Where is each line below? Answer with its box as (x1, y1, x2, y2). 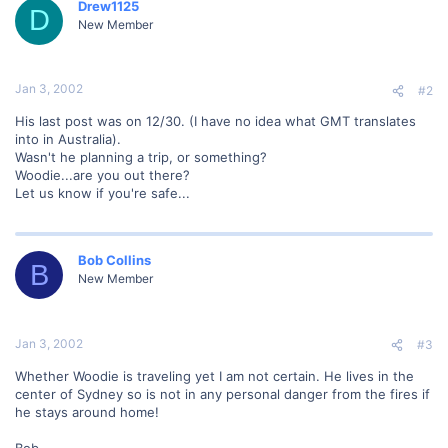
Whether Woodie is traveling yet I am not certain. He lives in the (15, 367, 414, 384)
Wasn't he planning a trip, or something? (15, 149, 267, 165)
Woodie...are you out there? (15, 167, 190, 183)
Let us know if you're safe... (15, 185, 190, 201)
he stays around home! (15, 403, 159, 420)
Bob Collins (78, 252, 151, 268)
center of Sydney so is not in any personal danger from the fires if (15, 385, 430, 402)
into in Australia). (15, 131, 121, 147)
